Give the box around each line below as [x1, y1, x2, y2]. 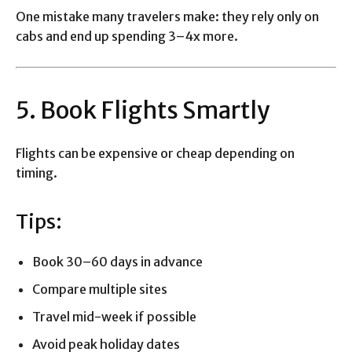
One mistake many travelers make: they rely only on [16, 9, 319, 25]
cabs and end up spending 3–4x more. [16, 28, 238, 45]
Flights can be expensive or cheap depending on [16, 145, 295, 162]
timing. [16, 165, 57, 181]
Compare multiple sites [32, 281, 167, 298]
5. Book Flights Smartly [16, 95, 270, 126]
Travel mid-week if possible [32, 309, 196, 325]
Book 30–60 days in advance [32, 254, 203, 270]
